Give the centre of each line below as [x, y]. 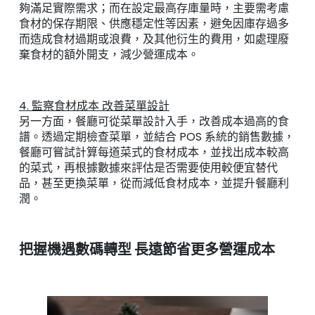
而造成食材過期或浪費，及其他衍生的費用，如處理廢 [154, 39]
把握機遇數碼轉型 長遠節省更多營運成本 [147, 250]
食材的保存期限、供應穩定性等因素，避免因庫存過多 [154, 23]
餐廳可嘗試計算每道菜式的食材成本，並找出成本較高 [154, 152]
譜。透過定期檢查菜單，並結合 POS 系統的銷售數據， [156, 136]
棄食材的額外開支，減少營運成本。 [109, 54]
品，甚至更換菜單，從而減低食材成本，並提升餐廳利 [154, 183]
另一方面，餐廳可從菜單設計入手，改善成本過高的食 [154, 121]
